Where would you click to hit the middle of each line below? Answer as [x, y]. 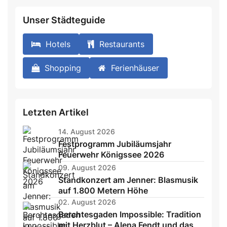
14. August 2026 [87, 131]
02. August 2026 [87, 202]
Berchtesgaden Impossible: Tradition [130, 215]
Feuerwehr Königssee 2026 [111, 154]
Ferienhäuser [135, 68]
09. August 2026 [87, 167]
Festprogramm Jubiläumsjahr [115, 144]
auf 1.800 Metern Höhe [103, 190]
